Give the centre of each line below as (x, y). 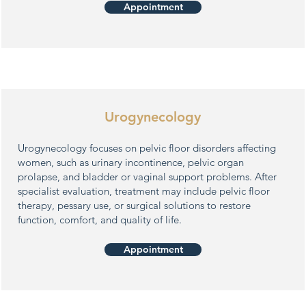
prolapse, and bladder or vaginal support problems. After (147, 177)
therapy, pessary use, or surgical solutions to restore (134, 205)
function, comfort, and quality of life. (100, 220)
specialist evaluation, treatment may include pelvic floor (144, 191)
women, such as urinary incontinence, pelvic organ (131, 162)
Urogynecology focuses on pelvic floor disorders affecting (147, 148)
